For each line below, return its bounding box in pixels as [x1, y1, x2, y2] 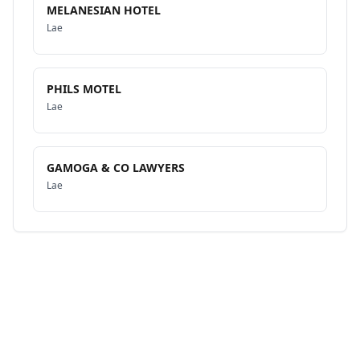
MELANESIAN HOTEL [47, 2, 161, 18]
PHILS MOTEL [47, 81, 121, 96]
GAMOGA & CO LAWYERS [47, 160, 185, 175]
